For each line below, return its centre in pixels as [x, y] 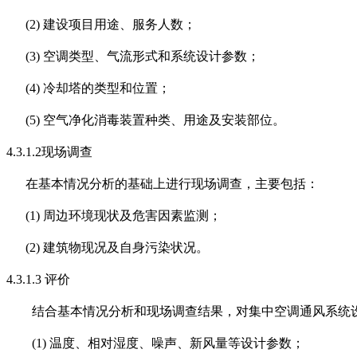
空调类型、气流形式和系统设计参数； [151, 57]
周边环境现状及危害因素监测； [132, 216]
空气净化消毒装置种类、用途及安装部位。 [164, 120]
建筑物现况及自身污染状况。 [126, 248]
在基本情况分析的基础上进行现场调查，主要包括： [172, 184]
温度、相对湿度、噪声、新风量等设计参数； [177, 343]
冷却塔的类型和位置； [107, 88]
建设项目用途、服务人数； [120, 25]
